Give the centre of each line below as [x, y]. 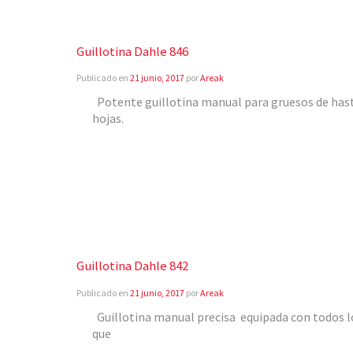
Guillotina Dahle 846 [132, 51]
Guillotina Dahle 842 [132, 265]
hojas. [108, 119]
